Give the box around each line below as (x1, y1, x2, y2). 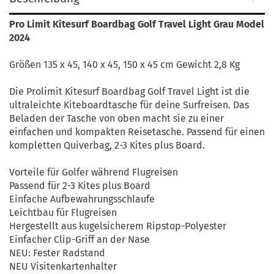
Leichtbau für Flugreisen (9, 207, 117, 218)
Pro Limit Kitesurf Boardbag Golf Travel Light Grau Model (9, 18, 264, 30)
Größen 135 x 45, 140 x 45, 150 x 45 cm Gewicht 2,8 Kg (9, 59, 240, 70)
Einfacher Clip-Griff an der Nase (9, 234, 150, 245)
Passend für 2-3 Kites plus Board (9, 180, 150, 191)
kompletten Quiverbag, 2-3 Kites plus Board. (9, 139, 205, 151)
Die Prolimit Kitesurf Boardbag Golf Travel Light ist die (9, 86, 250, 97)
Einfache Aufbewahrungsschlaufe (9, 193, 155, 205)
